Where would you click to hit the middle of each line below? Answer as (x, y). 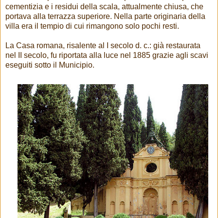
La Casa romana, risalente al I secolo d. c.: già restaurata (103, 45)
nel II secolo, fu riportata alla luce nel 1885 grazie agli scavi (107, 55)
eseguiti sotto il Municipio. (50, 65)
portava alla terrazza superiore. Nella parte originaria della (105, 16)
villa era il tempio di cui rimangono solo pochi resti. (92, 26)
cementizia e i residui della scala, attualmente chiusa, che (104, 6)
